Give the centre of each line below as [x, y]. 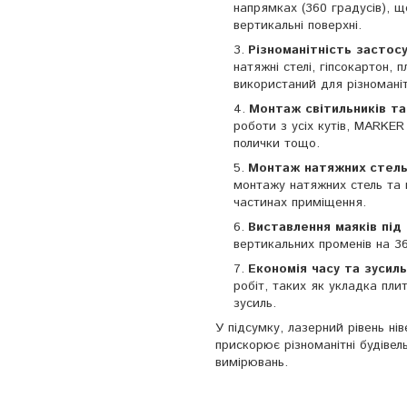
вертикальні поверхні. [298, 26]
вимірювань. [252, 363]
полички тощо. [277, 144]
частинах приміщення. [300, 203]
